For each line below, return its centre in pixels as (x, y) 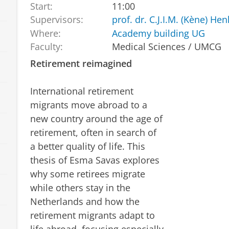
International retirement (82, 91)
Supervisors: (56, 20)
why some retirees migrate (87, 174)
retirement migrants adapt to (92, 215)
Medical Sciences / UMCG (167, 47)
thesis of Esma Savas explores (95, 160)
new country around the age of (96, 119)
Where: (45, 33)
